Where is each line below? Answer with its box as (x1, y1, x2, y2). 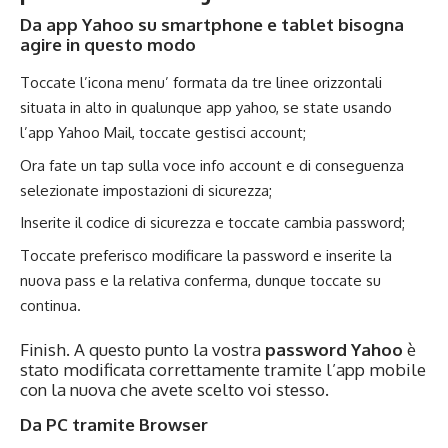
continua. (20, 295, 81, 315)
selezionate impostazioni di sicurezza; (20, 180, 272, 200)
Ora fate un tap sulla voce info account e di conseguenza (20, 155, 404, 175)
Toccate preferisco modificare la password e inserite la (20, 245, 392, 265)
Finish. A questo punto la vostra (20, 339, 261, 360)
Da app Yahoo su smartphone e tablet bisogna (20, 14, 404, 35)
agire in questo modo (20, 34, 196, 55)
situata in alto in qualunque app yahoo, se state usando (20, 98, 392, 117)
